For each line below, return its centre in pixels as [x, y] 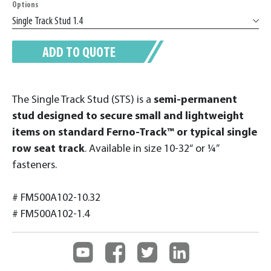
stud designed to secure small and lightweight [128, 116]
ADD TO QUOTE [79, 53]
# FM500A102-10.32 [56, 198]
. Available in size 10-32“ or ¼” [152, 149]
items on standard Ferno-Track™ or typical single [135, 132]
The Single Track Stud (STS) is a [82, 100]
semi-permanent [194, 100]
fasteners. [34, 165]
